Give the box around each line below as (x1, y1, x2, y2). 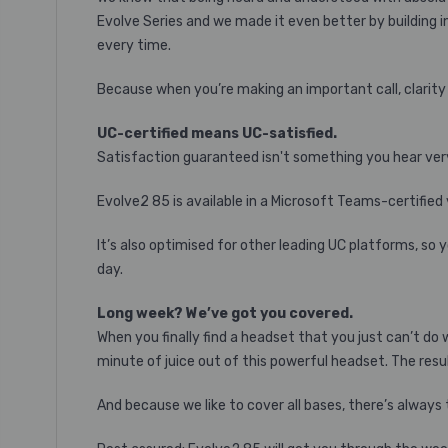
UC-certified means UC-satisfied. (97, 125, 337, 142)
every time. (97, 37, 171, 54)
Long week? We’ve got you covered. (97, 305, 353, 322)
